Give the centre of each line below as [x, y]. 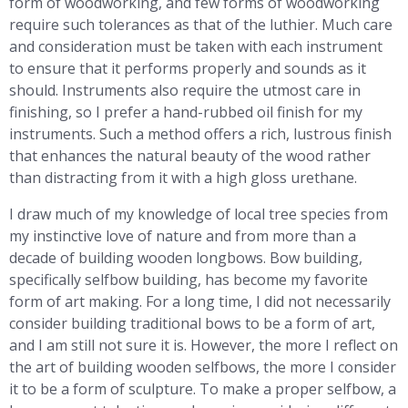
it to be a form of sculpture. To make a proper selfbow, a [203, 389]
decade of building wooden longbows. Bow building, [186, 258]
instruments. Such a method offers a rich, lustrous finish [200, 134]
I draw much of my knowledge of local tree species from [199, 214]
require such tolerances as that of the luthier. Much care [201, 25]
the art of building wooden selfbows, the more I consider [203, 367]
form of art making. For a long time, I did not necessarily [200, 301]
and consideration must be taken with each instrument [196, 46]
